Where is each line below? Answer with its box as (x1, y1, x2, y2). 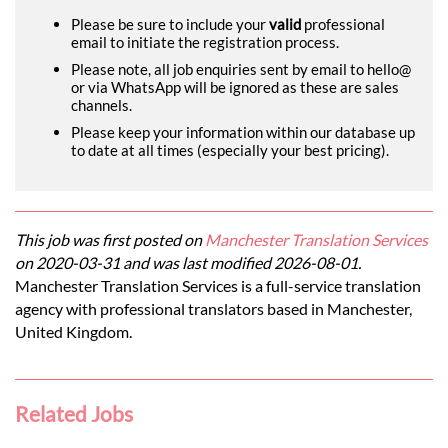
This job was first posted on (15, 229, 205, 249)
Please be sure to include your (71, 14, 269, 33)
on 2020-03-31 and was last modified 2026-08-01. (15, 252, 361, 272)
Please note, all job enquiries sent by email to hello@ (71, 59, 411, 78)
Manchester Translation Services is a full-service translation (15, 275, 421, 295)
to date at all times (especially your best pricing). (71, 140, 389, 159)
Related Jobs (15, 400, 133, 426)
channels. (71, 95, 132, 114)
